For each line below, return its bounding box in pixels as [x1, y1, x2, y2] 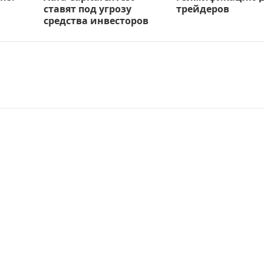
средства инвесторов [44, 14, 148, 27]
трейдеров [176, 2, 229, 15]
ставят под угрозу [44, 2, 131, 15]
